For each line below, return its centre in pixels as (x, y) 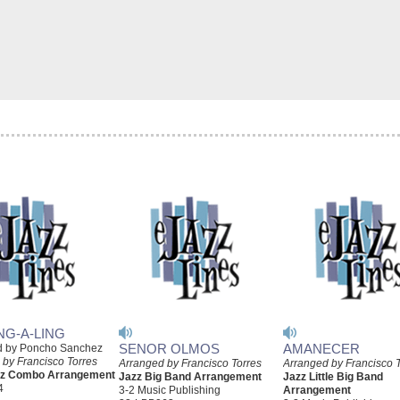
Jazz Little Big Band (333, 376)
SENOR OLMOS (169, 348)
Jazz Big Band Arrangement (190, 376)
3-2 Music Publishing (170, 390)
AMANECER (321, 348)
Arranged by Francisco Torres (190, 363)
